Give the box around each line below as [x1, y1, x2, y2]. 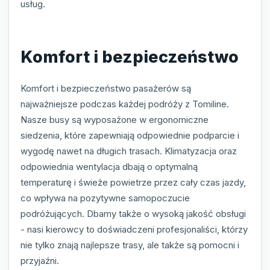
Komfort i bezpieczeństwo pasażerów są [20, 82, 191, 94]
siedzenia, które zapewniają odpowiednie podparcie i [20, 129, 239, 141]
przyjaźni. [20, 254, 59, 266]
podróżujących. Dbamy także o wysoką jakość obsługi [20, 207, 246, 219]
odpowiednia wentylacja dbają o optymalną [20, 160, 198, 172]
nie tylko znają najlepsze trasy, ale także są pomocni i [20, 239, 239, 251]
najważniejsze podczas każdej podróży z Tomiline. [20, 98, 229, 110]
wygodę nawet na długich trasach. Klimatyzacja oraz [20, 145, 237, 157]
